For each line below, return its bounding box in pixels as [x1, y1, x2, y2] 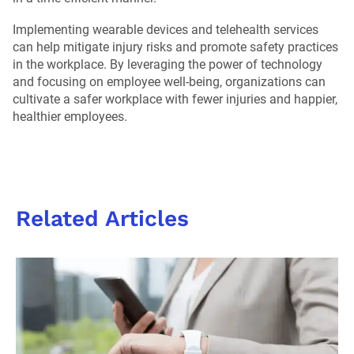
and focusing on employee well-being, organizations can [13, 73, 326, 89]
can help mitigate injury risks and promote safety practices [13, 39, 338, 55]
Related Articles [16, 205, 189, 232]
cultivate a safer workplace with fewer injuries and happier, [13, 91, 337, 107]
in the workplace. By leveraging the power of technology [13, 56, 322, 72]
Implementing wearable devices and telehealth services [13, 21, 318, 37]
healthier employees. [13, 108, 127, 124]
